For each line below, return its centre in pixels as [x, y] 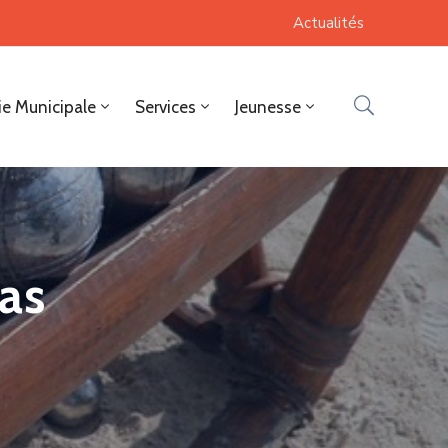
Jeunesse [268, 107]
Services [165, 107]
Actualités [328, 23]
